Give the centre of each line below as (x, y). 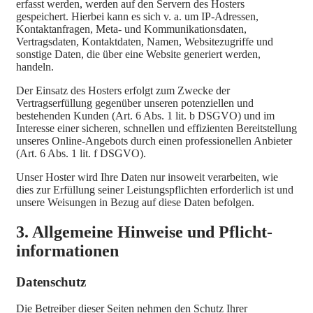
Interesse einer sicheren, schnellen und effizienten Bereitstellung (156, 128)
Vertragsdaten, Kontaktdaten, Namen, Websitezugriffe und (145, 41)
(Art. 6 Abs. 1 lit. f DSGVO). (81, 153)
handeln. (35, 66)
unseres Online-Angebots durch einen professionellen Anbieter (154, 140)
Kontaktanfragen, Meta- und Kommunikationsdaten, (131, 29)
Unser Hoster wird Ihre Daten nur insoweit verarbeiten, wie (147, 177)
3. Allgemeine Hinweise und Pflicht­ (144, 232)
